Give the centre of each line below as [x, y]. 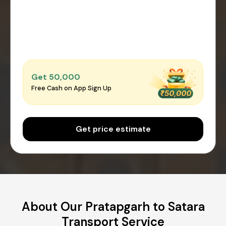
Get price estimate [113, 129]
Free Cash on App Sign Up [71, 88]
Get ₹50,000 [56, 77]
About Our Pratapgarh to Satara [113, 206]
